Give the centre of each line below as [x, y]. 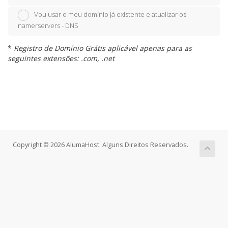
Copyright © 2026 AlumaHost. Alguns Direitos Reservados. [101, 145]
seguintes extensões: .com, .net [61, 59]
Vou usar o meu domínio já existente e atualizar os [110, 15]
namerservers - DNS [48, 26]
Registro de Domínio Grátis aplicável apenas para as [103, 48]
